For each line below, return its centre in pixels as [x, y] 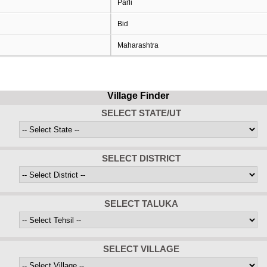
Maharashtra [138, 45]
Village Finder [138, 96]
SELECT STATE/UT [141, 113]
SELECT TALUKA [141, 204]
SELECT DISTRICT [141, 158]
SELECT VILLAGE [141, 249]
